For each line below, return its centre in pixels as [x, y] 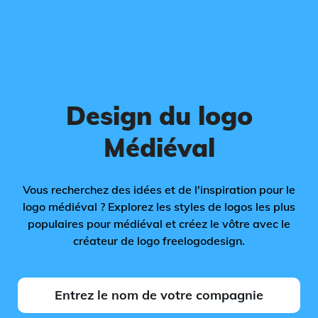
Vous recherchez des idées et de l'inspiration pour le [159, 190]
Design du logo [159, 115]
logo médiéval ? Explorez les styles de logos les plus [159, 207]
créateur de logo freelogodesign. [159, 241]
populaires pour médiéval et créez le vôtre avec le [159, 224]
